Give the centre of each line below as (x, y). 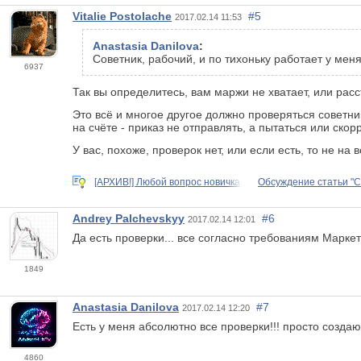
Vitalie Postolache (122, 16)
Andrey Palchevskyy (129, 219)
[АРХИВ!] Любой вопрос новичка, (168, 182)
